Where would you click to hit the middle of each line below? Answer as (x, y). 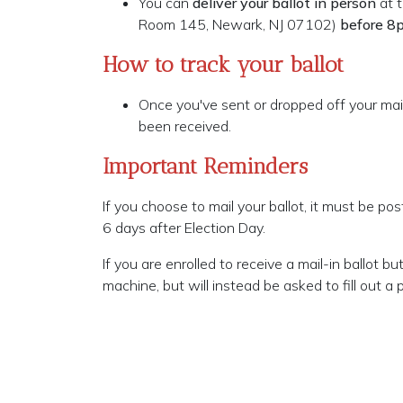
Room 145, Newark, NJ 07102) (239, 25)
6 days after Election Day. (184, 228)
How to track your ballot (223, 65)
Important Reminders (205, 166)
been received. (187, 126)
